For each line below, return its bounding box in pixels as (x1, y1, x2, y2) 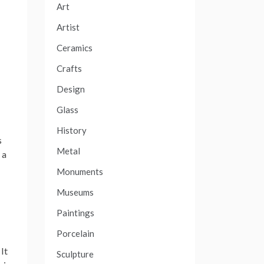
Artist (57, 22, 80, 32)
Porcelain (57, 228, 94, 239)
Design (57, 84, 85, 94)
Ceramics (57, 42, 93, 53)
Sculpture (57, 249, 94, 259)
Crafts (57, 63, 82, 74)
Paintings (57, 207, 94, 218)
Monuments (57, 166, 103, 177)
